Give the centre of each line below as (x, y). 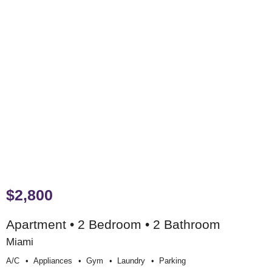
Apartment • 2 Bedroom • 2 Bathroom (113, 224)
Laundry (131, 260)
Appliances (53, 260)
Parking (172, 260)
